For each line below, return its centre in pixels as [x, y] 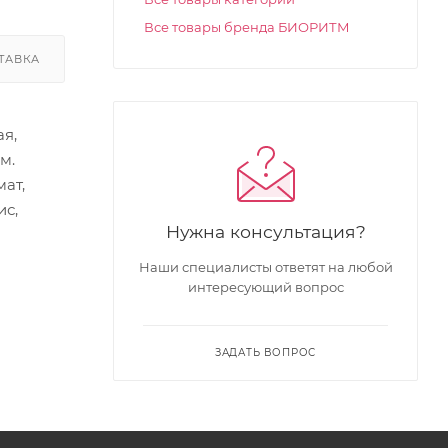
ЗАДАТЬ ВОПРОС [265, 352]
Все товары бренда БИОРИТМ [247, 27]
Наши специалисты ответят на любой [265, 267]
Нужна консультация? [265, 231]
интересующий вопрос [265, 287]
